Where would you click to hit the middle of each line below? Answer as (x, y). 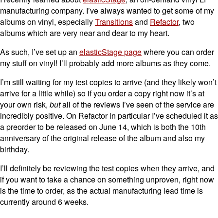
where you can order (178, 52)
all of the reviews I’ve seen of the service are (137, 104)
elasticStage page (110, 52)
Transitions (114, 22)
